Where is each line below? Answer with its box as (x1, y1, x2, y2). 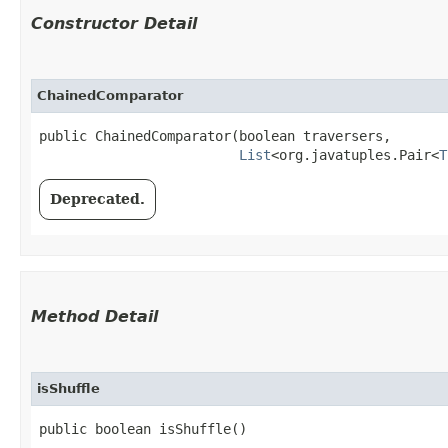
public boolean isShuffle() (39, 420, 247, 437)
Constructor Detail (31, 13, 197, 33)
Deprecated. (50, 190, 145, 207)
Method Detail (31, 306, 158, 326)
